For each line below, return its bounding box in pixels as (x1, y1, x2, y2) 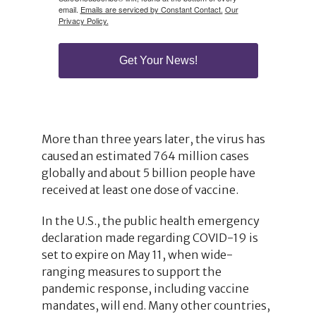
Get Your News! (119, 54, 197, 66)
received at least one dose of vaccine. (41, 182, 238, 197)
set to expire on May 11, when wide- (41, 247, 233, 262)
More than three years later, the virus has (41, 131, 265, 146)
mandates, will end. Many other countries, (41, 298, 270, 312)
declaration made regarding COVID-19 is (41, 230, 258, 245)
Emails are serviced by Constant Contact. (80, 3, 223, 15)
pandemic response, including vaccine (41, 281, 249, 296)
